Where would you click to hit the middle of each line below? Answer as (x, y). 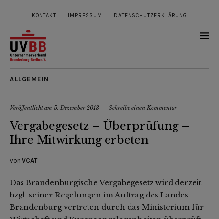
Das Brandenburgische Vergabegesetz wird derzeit (106, 183)
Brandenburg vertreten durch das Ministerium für (107, 207)
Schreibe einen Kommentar (143, 108)
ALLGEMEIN (30, 79)
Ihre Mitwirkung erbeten (79, 140)
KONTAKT (44, 15)
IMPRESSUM (85, 15)
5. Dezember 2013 (77, 108)
